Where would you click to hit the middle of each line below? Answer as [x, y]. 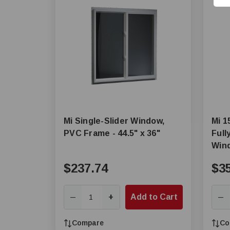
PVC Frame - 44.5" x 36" [112, 133]
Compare [88, 223]
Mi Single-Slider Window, [114, 121]
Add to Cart [154, 197]
